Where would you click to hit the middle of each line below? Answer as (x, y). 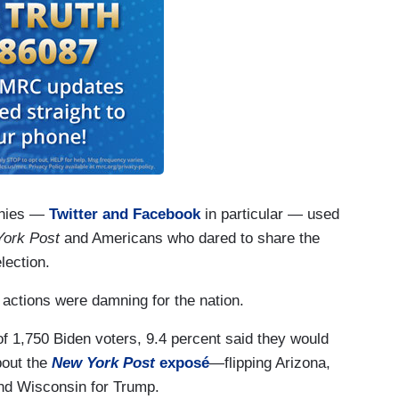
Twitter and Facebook (125, 214)
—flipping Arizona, (270, 362)
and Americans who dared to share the (190, 238)
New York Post (106, 362)
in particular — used (270, 214)
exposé (184, 362)
